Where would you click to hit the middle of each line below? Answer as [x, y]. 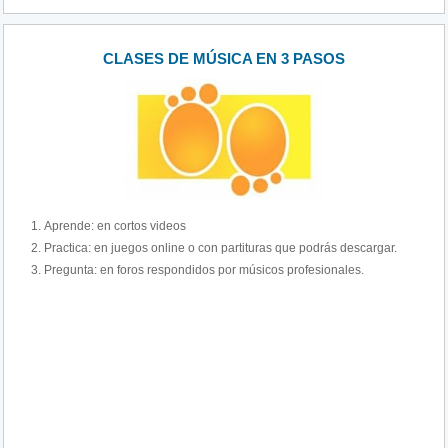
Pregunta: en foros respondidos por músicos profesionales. [204, 270]
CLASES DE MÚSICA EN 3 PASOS [224, 58]
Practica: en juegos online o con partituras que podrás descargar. [221, 248]
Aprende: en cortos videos [115, 226]
